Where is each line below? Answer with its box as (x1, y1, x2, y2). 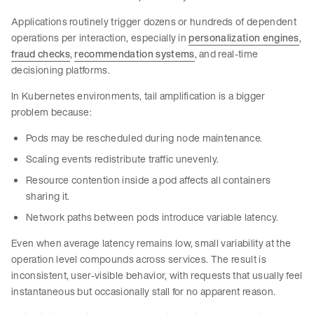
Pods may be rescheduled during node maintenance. (26, 130, 263, 146)
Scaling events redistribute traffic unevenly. (26, 151, 219, 167)
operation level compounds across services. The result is (11, 252, 266, 267)
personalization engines (189, 30, 299, 46)
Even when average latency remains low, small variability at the (11, 235, 292, 251)
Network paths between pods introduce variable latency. (26, 210, 279, 225)
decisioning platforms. (11, 62, 111, 78)
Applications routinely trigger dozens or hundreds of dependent (11, 14, 296, 29)
